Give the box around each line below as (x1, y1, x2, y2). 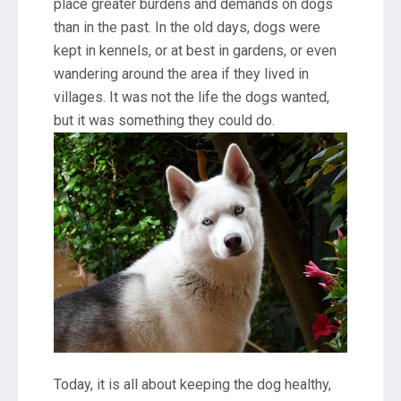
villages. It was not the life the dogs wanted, (54, 88, 329, 106)
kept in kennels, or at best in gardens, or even (54, 41, 337, 59)
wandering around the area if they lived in (54, 64, 309, 82)
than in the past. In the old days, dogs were (54, 18, 320, 36)
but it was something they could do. (54, 111, 275, 129)
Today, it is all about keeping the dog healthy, (54, 375, 331, 393)
